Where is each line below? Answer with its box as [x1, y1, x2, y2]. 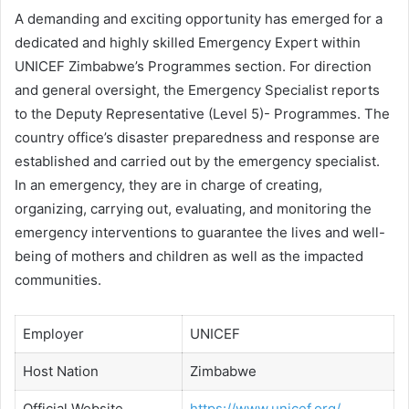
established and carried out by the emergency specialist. [15, 152, 380, 170]
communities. [15, 271, 101, 288]
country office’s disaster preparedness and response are [15, 129, 380, 146]
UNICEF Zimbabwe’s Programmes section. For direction [15, 58, 372, 75]
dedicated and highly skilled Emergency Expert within [15, 34, 361, 51]
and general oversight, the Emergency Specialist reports [15, 81, 380, 99]
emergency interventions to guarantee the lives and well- [15, 224, 385, 241]
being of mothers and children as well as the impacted [15, 247, 363, 265]
